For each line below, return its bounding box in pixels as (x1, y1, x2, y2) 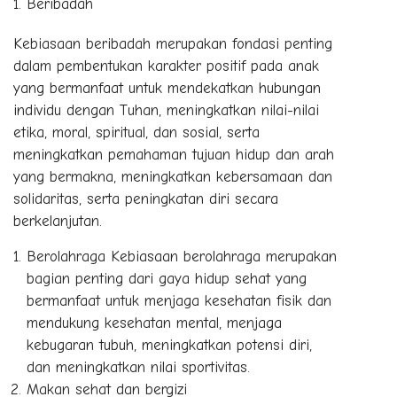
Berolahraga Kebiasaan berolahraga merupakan (27, 247, 337, 265)
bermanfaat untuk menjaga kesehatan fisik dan (27, 292, 331, 309)
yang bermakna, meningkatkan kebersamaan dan (13, 167, 332, 185)
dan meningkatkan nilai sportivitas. (27, 358, 255, 376)
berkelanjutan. (13, 212, 102, 230)
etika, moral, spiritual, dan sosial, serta (13, 123, 260, 141)
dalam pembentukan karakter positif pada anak (13, 57, 319, 74)
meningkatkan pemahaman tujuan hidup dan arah (13, 145, 334, 163)
